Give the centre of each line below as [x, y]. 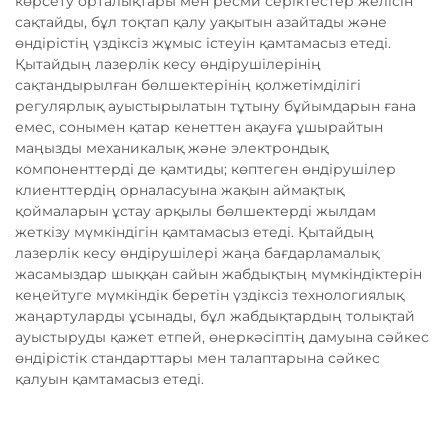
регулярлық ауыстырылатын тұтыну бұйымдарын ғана [215, 106]
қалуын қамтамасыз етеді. [109, 379]
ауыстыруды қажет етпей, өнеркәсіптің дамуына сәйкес [222, 337]
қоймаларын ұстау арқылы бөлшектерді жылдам [195, 211]
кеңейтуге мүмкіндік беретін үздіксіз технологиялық [209, 295]
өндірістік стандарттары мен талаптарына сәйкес [197, 358]
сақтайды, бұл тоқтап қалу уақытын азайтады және [201, 22]
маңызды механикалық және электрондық [171, 148]
